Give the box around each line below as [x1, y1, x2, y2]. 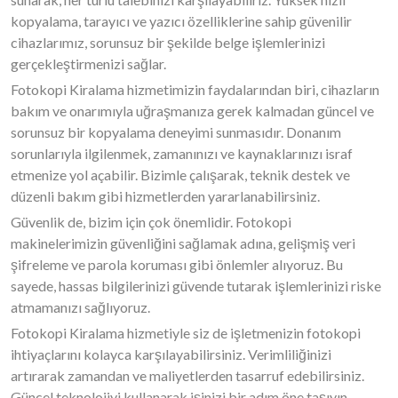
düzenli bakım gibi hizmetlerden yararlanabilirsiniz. [11, 187, 320, 204]
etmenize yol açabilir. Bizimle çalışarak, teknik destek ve [11, 166, 350, 183]
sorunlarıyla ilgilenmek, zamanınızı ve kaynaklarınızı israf [11, 145, 353, 162]
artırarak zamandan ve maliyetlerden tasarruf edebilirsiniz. [11, 367, 364, 384]
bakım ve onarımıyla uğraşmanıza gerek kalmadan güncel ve [11, 102, 374, 119]
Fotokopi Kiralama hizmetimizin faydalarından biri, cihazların [11, 81, 379, 98]
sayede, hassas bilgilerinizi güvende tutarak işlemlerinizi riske [11, 277, 381, 294]
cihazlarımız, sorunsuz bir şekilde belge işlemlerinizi [11, 34, 325, 51]
